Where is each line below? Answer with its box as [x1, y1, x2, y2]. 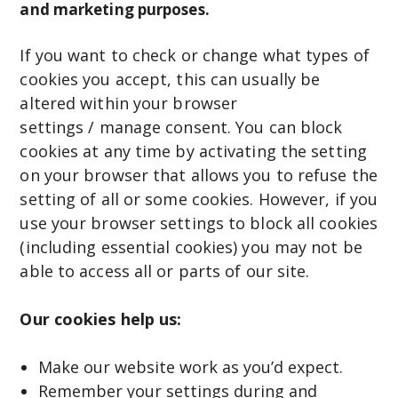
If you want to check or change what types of [20, 44, 370, 66]
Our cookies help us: [20, 307, 182, 330]
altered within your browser [20, 92, 238, 114]
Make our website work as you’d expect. [37, 355, 347, 378]
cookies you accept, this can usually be [20, 68, 321, 90]
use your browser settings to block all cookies [20, 211, 378, 234]
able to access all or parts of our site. [20, 259, 314, 282]
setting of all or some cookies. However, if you [20, 187, 378, 210]
